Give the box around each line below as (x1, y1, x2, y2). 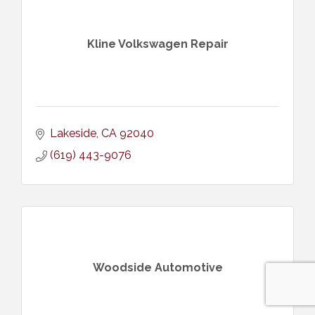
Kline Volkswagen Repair (86, 37, 229, 51)
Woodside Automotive (92, 261, 223, 275)
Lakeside (50, 126, 96, 140)
